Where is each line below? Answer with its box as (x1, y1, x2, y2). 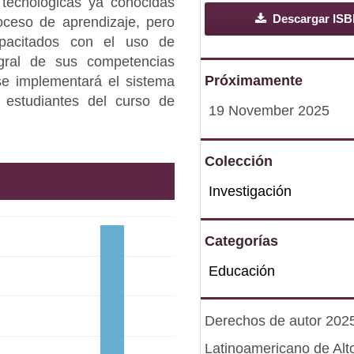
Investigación (209, 183, 292, 199)
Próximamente (205, 73, 303, 89)
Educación (209, 263, 276, 280)
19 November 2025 (209, 103, 330, 119)
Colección (205, 153, 273, 169)
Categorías (205, 233, 279, 250)
